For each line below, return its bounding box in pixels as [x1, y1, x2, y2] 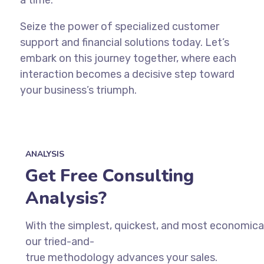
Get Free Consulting [25, 163, 194, 188]
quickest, [114, 219, 159, 232]
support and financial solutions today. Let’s [19, 35, 229, 49]
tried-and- [43, 235, 94, 248]
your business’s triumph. [19, 83, 137, 97]
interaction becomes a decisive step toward [19, 67, 235, 81]
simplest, [67, 219, 112, 232]
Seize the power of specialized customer [19, 19, 219, 33]
